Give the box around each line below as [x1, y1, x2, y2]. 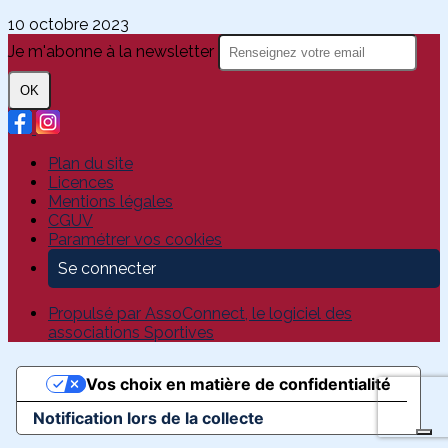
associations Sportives [48, 323, 214, 343]
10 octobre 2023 [8, 15, 129, 35]
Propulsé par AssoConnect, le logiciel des [48, 304, 352, 324]
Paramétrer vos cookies [48, 230, 222, 250]
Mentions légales [48, 192, 173, 212]
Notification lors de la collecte [33, 408, 264, 429]
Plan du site [48, 154, 133, 174]
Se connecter [58, 259, 156, 279]
